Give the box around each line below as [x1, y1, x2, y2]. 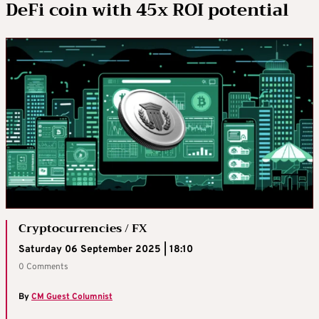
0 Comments [19, 261, 68, 273]
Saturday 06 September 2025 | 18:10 [19, 244, 193, 256]
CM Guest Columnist [31, 291, 113, 303]
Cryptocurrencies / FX [19, 219, 147, 239]
